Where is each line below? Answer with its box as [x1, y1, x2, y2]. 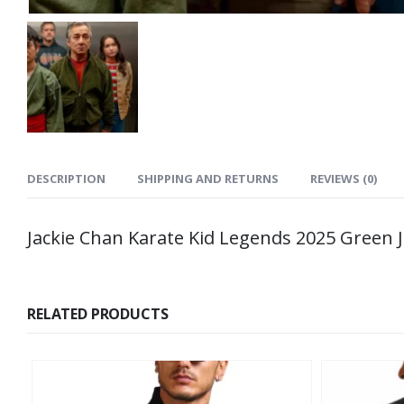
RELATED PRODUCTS [27, 304, 169, 325]
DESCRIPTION [27, 170, 106, 188]
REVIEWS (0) [310, 170, 377, 188]
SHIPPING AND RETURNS [137, 170, 279, 188]
